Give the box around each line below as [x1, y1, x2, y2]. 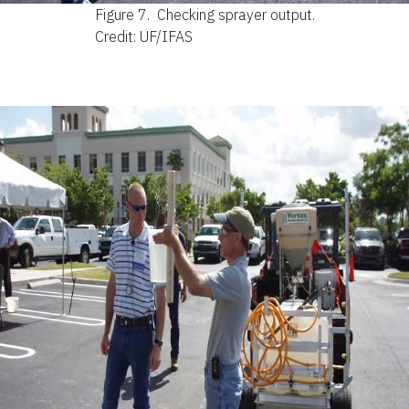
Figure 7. [94, 5, 153, 24]
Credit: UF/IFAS [94, 26, 193, 46]
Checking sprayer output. [156, 5, 315, 24]
